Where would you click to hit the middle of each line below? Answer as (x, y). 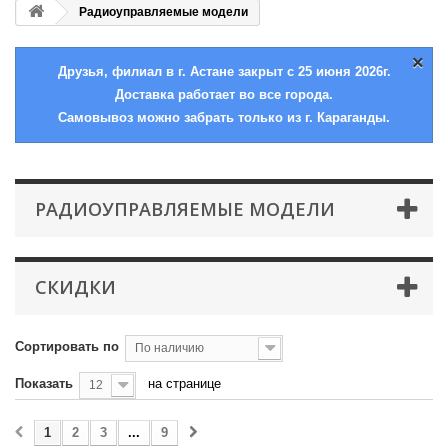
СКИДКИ (75, 287)
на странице (184, 383)
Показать (44, 383)
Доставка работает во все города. (224, 94)
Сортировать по (67, 346)
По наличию (169, 348)
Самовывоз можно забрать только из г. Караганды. (224, 117)
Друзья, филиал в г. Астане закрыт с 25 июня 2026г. (224, 71)
